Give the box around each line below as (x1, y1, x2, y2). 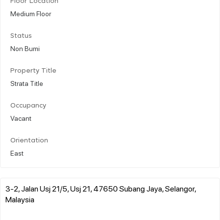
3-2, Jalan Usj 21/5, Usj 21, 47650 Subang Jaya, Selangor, (5, 183, 196, 193)
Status (10, 32, 32, 39)
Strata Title (10, 78, 43, 87)
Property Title (10, 67, 56, 74)
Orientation (10, 137, 48, 144)
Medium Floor (10, 8, 51, 18)
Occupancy (10, 102, 46, 109)
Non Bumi (10, 43, 40, 53)
